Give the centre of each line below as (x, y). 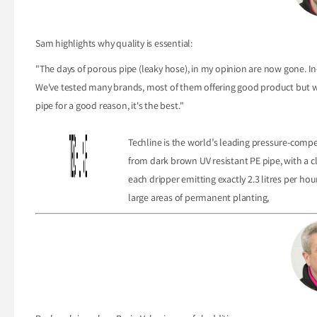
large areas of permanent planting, (199, 199)
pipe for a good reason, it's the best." (110, 107)
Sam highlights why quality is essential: (114, 45)
